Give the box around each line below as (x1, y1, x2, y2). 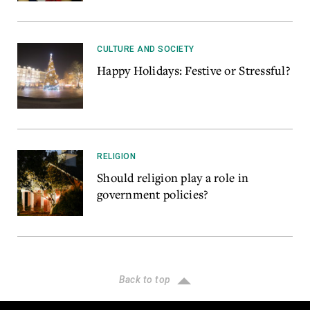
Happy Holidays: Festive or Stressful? (97, 62, 291, 79)
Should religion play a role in (97, 170, 249, 186)
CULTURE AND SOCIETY (97, 44, 194, 55)
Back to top (118, 274, 171, 286)
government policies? (97, 186, 209, 203)
